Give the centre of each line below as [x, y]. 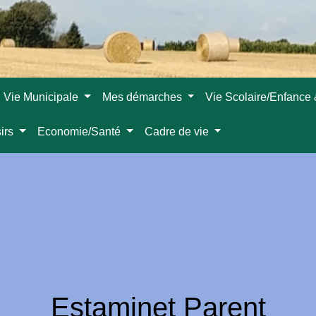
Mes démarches [143, 97]
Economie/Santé [81, 132]
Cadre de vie [178, 132]
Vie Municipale [43, 97]
